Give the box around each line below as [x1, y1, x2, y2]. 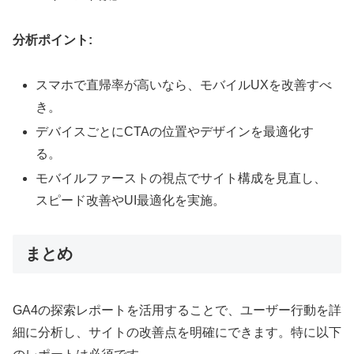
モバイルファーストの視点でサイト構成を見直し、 [36, 171, 327, 186]
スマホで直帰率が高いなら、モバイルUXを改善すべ [36, 77, 333, 92]
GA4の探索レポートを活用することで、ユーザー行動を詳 [13, 303, 341, 317]
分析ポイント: [13, 33, 92, 47]
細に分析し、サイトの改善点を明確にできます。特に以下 [13, 325, 341, 339]
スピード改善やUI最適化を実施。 [36, 194, 226, 208]
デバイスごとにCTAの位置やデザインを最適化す [36, 125, 314, 139]
